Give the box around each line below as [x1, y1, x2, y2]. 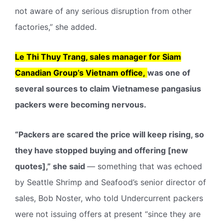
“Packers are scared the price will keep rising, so [15, 129, 204, 139]
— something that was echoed [87, 161, 202, 171]
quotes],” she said [15, 161, 87, 171]
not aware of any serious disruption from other [15, 5, 192, 16]
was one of [147, 67, 190, 78]
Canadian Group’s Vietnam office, [15, 67, 147, 78]
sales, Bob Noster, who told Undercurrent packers [15, 193, 203, 203]
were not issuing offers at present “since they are [15, 209, 201, 219]
